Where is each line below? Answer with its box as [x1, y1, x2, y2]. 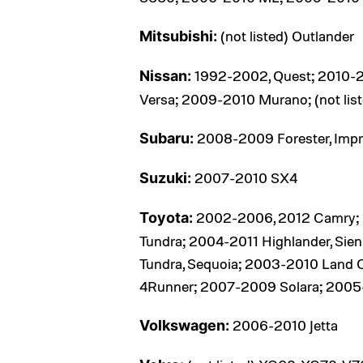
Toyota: [139, 209, 193, 227]
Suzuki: [139, 169, 191, 187]
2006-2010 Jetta [229, 316, 338, 335]
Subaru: [139, 130, 194, 147]
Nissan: [139, 67, 191, 85]
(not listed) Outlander [217, 27, 354, 45]
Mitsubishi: [139, 28, 217, 45]
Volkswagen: [139, 317, 229, 335]
